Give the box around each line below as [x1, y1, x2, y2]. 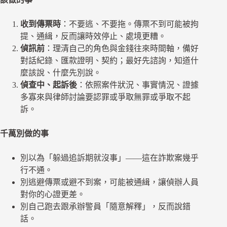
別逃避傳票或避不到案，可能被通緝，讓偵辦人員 [20, 178, 199, 187]
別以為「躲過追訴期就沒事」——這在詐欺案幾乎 [20, 154, 199, 163]
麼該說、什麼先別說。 [20, 68, 101, 78]
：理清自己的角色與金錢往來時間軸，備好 [45, 44, 199, 53]
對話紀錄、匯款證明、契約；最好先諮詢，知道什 [20, 56, 199, 65]
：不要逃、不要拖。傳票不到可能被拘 [61, 20, 199, 29]
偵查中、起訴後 [20, 81, 77, 90]
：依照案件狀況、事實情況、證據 [77, 81, 199, 90]
